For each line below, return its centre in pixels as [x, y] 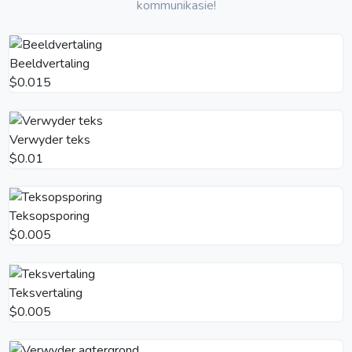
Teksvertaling [46, 293]
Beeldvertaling [49, 64]
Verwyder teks [50, 140]
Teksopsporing [49, 216]
